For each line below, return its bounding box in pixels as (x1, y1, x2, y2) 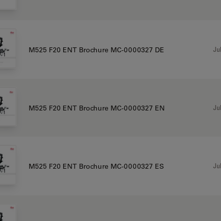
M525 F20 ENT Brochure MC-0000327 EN (28, 103, 165, 112)
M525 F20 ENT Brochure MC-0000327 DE (28, 45, 164, 54)
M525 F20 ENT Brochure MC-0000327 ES (28, 161, 164, 171)
